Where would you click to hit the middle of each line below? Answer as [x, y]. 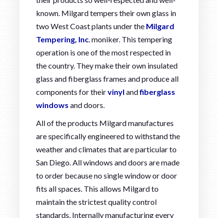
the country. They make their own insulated [107, 65]
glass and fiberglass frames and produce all [107, 78]
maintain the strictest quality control [96, 201]
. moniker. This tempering [130, 39]
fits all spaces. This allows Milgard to [97, 188]
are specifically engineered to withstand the [108, 136]
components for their [72, 91]
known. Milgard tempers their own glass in [106, 13]
